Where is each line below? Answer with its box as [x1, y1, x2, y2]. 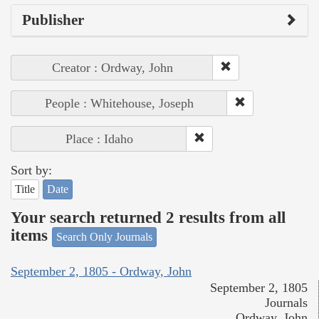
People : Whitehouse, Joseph [45, 95, 194, 110]
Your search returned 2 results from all [11, 209, 286, 227]
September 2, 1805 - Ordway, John [11, 264, 192, 279]
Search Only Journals [56, 230, 152, 243]
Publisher [22, 11, 84, 28]
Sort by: [11, 162, 52, 177]
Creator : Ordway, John [51, 60, 173, 75]
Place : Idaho [65, 131, 133, 146]
